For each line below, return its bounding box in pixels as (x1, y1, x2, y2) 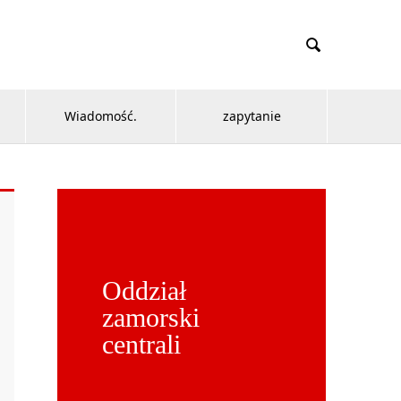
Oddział (102, 276, 186, 305)
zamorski (102, 303, 200, 332)
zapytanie (222, 107, 281, 124)
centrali (102, 329, 181, 359)
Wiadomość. (64, 107, 138, 124)
